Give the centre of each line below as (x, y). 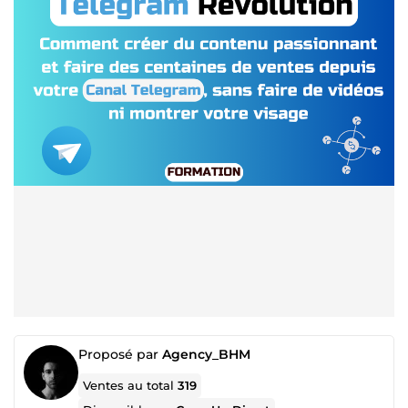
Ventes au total (131, 385)
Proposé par (120, 354)
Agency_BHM (206, 354)
